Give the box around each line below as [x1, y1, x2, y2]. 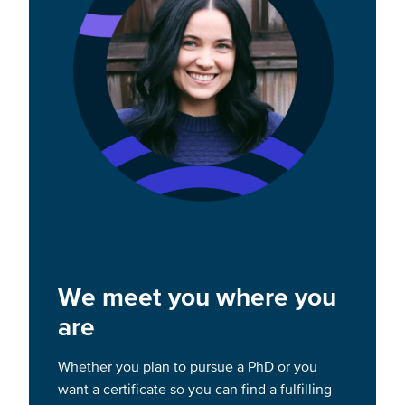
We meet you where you [58, 282, 336, 312]
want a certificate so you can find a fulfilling [58, 380, 332, 397]
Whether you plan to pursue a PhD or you [58, 357, 317, 374]
